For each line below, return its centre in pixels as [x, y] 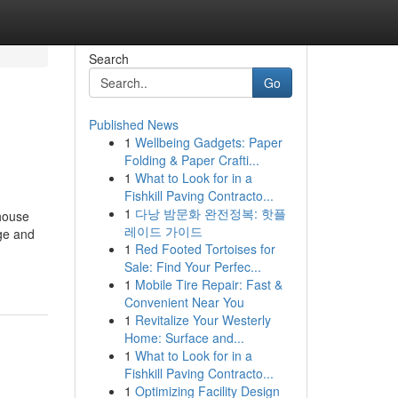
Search [108, 59]
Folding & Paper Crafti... [191, 160]
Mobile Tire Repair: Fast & [208, 284]
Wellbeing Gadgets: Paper [208, 142]
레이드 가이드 [163, 231]
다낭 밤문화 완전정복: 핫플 [210, 213]
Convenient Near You [184, 302]
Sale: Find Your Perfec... [192, 267]
